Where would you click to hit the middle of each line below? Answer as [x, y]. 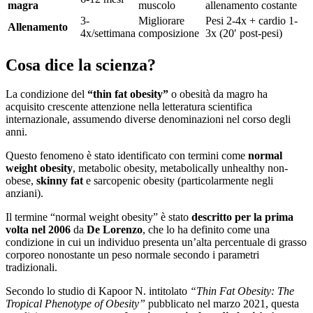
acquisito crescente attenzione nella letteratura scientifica [129, 107]
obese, [21, 181]
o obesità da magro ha [218, 94]
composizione [169, 33]
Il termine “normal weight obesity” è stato [99, 217]
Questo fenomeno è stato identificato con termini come [127, 156]
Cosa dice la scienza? [81, 65]
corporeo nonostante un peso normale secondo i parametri [132, 255]
